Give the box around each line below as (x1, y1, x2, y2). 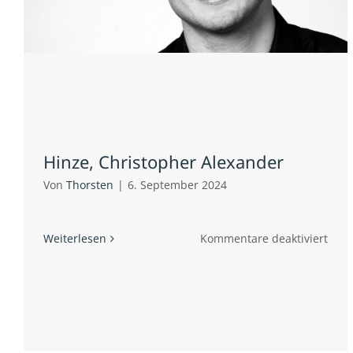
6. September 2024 (128, 177, 227, 193)
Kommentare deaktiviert (200, 231, 329, 247)
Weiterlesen (43, 231, 106, 247)
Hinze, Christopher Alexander (43, 150, 284, 174)
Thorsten (66, 177, 113, 193)
